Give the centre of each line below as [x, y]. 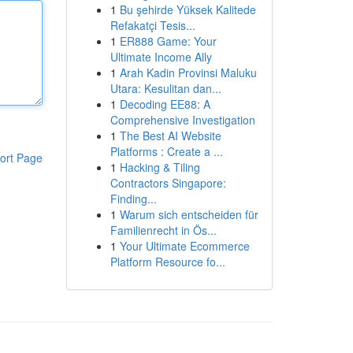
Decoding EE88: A [165, 104]
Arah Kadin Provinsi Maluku [188, 72]
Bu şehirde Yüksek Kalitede [188, 9]
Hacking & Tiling [160, 167]
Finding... [133, 199]
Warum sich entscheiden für [189, 214]
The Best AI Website [170, 136]
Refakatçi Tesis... [152, 25]
